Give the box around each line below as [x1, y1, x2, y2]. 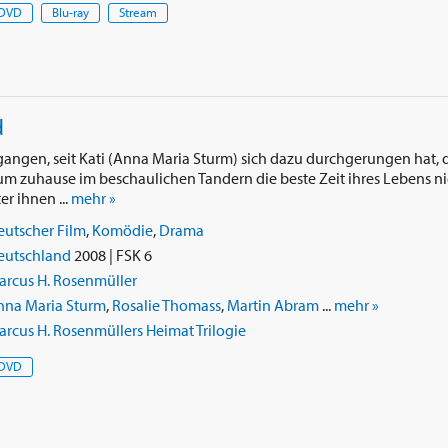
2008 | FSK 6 [70, 244, 152, 265]
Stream [118, 4, 157, 21]
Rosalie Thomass [111, 295, 221, 316]
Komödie [91, 219, 153, 240]
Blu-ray [51, 4, 89, 21]
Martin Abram [226, 295, 319, 316]
